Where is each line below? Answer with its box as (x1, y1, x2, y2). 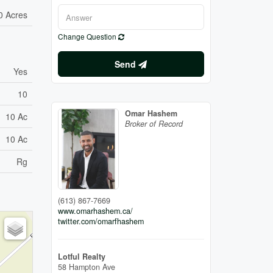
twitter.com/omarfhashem (57, 215, 144, 227)
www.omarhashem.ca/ (57, 205, 133, 216)
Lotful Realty (57, 250, 105, 262)
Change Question (57, 31, 118, 42)
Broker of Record (124, 118, 183, 130)
